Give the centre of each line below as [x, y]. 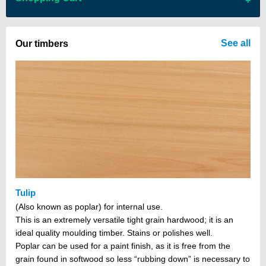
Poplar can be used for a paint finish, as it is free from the [123, 246]
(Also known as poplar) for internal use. [89, 207]
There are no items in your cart [80, 28]
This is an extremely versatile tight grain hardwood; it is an [124, 220]
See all [236, 43]
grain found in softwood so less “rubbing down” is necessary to [133, 259]
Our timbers [42, 44]
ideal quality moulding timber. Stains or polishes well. [114, 233]
